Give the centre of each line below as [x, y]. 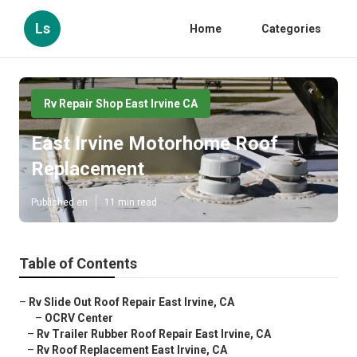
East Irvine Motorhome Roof [155, 144]
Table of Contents [78, 264]
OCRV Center [79, 318]
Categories [291, 29]
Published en [59, 203]
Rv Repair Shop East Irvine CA [121, 104]
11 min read [131, 203]
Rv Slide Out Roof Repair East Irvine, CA [131, 302]
